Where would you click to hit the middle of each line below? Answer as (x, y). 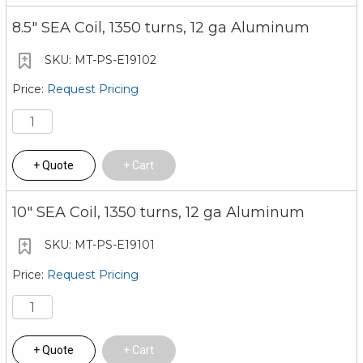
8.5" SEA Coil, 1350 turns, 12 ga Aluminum (160, 27)
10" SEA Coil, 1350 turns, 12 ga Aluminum (158, 213)
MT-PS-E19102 (113, 60)
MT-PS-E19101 (113, 245)
